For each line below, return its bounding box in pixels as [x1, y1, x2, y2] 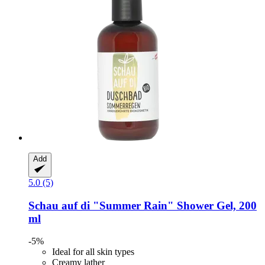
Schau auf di [28, 199, 90, 212]
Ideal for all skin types [52, 247, 134, 257]
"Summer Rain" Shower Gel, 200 [90, 199, 257, 212]
